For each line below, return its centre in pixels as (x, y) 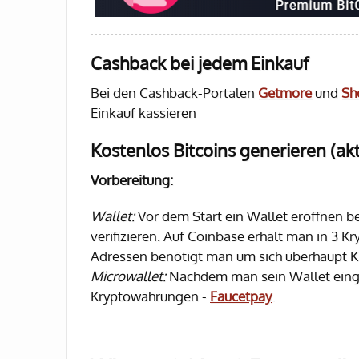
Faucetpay (241, 296)
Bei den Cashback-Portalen (174, 93)
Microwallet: (128, 276)
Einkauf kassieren (143, 113)
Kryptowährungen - (150, 296)
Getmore (285, 93)
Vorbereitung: (132, 180)
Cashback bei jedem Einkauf (200, 63)
